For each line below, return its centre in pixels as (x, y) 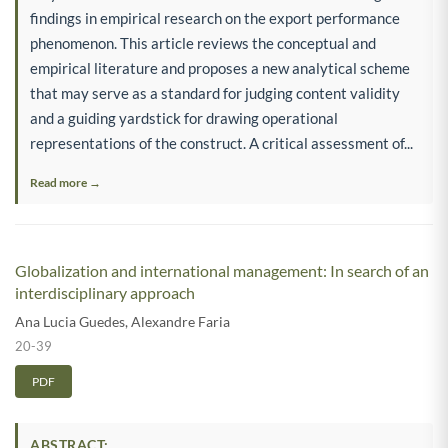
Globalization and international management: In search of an (222, 270)
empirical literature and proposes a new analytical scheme (220, 67)
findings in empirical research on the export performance (215, 17)
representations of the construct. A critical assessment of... (221, 142)
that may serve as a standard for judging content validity (215, 92)
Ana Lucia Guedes (70, 321)
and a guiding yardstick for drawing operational (184, 117)
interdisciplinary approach (105, 292)
